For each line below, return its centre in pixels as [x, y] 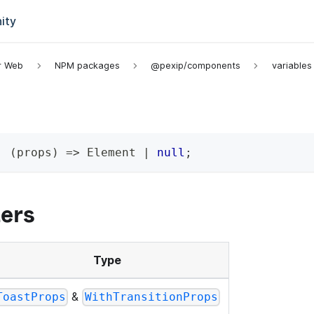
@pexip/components [196, 66]
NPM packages [87, 66]
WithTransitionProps [151, 297]
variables [292, 66]
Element [111, 153]
